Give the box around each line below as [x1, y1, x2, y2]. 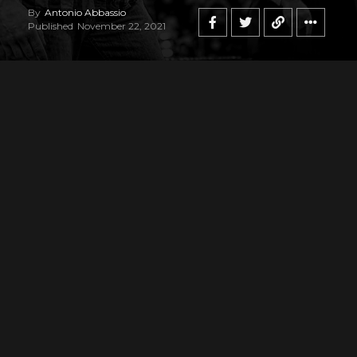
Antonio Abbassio [45, 6, 126, 18]
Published [28, 20, 73, 32]
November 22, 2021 [77, 20, 166, 32]
